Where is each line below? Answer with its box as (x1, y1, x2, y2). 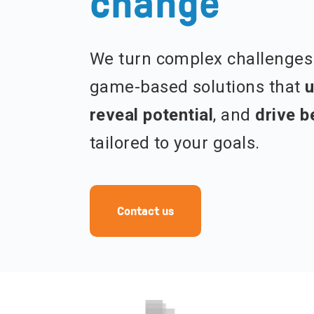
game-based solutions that (89, 77, 306, 97)
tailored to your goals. (89, 133, 260, 153)
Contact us (116, 204, 174, 218)
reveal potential (89, 105, 214, 125)
